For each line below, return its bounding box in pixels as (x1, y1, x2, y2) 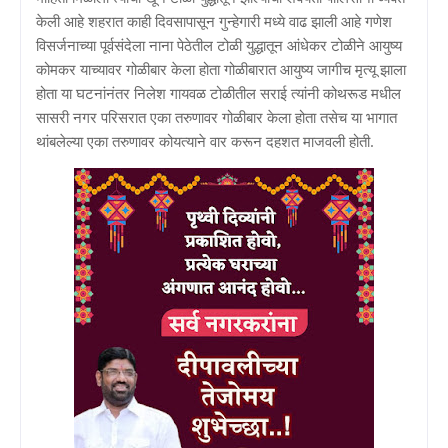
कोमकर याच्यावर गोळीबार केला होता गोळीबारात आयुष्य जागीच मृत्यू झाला (36, 58, 406, 79)
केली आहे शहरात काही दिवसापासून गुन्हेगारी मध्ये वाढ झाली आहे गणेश (36, 10, 392, 31)
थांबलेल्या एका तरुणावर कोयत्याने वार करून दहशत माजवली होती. (36, 130, 374, 151)
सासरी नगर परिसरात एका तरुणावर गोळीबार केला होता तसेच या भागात (36, 106, 397, 127)
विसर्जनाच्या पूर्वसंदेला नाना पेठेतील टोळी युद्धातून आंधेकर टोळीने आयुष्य (36, 34, 402, 55)
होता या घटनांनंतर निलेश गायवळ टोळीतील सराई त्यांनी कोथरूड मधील (36, 82, 401, 103)
